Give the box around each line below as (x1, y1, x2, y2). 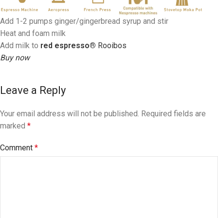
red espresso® (40, 40, 96, 50)
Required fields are (141, 109, 206, 118)
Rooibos (96, 40, 127, 50)
